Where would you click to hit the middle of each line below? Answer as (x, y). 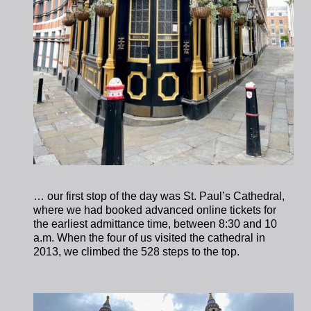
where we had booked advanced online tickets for (155, 210)
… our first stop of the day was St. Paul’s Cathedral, (159, 196)
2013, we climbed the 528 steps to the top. (137, 251)
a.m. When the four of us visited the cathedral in (150, 237)
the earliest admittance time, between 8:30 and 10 (155, 224)
